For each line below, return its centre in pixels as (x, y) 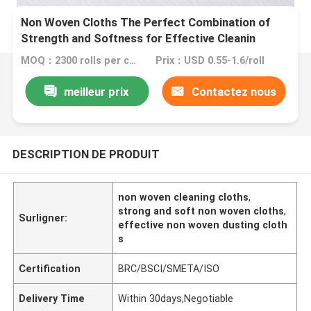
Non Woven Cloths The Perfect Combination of (146, 23)
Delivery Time (52, 298)
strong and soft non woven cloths (201, 211)
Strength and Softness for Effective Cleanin (138, 39)
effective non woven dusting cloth (203, 225)
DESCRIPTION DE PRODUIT (86, 154)
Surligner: (43, 218)
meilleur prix (97, 91)
